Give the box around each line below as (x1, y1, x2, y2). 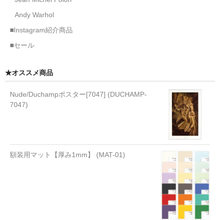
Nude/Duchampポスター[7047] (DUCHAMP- (10, 90, 147, 98)
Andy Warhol (15, 10, 54, 19)
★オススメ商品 (5, 68, 53, 77)
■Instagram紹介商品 (10, 26, 73, 34)
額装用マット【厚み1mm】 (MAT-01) (10, 150, 125, 159)
